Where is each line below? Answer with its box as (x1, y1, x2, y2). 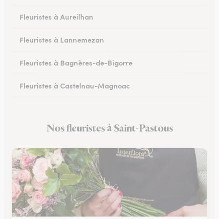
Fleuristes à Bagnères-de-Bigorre (20, 57, 132, 67)
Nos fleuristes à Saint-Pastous (46, 122, 173, 135)
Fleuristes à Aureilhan (20, 11, 93, 22)
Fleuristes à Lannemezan (20, 34, 104, 44)
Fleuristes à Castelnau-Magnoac (20, 80, 130, 90)
